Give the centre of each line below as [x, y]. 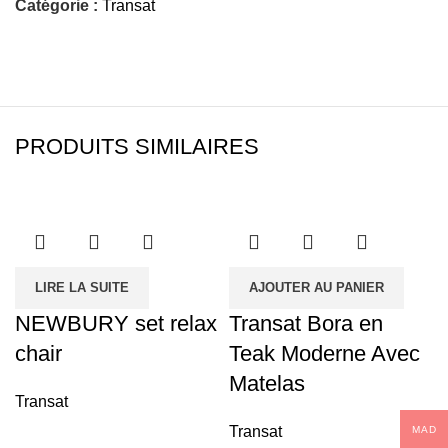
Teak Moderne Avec [324, 353]
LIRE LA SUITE [82, 287]
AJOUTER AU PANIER [316, 287]
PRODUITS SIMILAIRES [137, 146]
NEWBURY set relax [116, 323]
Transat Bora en [306, 323]
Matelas [267, 383]
